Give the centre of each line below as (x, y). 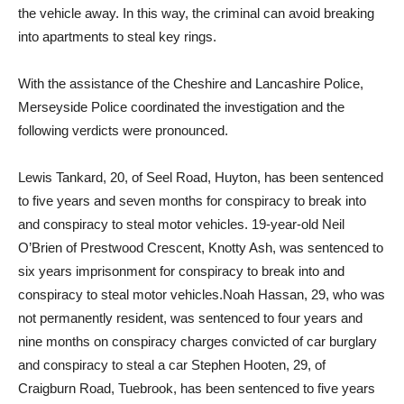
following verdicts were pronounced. (123, 131)
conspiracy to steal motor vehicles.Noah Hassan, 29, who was (202, 295)
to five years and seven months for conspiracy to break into (192, 201)
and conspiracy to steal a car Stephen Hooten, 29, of (172, 365)
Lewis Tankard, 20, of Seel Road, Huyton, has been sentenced (201, 178)
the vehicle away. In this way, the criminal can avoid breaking (196, 14)
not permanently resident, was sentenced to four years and (190, 318)
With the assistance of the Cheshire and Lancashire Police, (191, 84)
